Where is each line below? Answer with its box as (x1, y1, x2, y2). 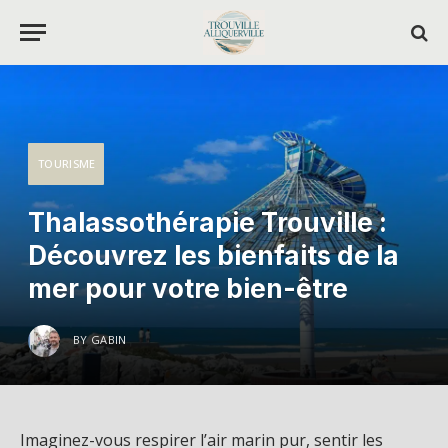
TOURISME (38, 156, 96, 171)
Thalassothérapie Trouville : (28, 207, 387, 238)
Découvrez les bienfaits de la (28, 240, 399, 271)
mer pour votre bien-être (28, 273, 348, 304)
